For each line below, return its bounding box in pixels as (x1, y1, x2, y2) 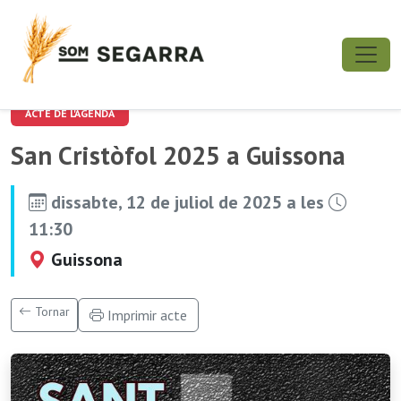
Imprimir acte (104, 306, 187, 324)
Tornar (31, 303, 70, 320)
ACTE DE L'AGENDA (25, 107, 115, 120)
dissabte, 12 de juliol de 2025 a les (47, 191, 328, 214)
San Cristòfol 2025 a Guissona (11, 139, 346, 172)
